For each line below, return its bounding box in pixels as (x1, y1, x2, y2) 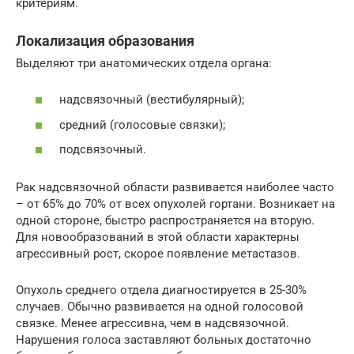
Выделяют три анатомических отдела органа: (16, 55, 272, 70)
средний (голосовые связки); (59, 117, 225, 132)
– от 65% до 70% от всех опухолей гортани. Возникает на (16, 197, 335, 212)
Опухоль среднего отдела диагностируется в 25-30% (16, 283, 307, 298)
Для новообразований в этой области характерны (16, 230, 299, 245)
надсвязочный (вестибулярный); (59, 92, 244, 107)
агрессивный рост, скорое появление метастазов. (16, 247, 300, 262)
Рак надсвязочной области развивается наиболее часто (16, 180, 334, 195)
